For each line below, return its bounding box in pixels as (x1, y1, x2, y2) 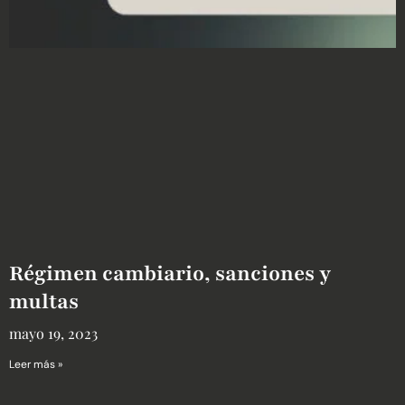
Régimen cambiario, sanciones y (9, 259, 331, 287)
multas (9, 287, 79, 316)
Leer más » (9, 356, 62, 372)
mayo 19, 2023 (9, 323, 98, 343)
